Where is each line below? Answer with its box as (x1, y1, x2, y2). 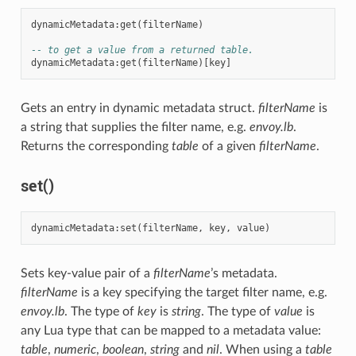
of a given (198, 139, 259, 153)
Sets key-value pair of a (20, 266, 153, 280)
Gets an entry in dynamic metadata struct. (20, 101, 258, 114)
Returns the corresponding (20, 139, 172, 153)
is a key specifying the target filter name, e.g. (77, 285, 327, 299)
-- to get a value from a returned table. (30, 44, 253, 56)
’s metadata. (210, 266, 277, 280)
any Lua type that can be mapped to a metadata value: (20, 323, 321, 337)
